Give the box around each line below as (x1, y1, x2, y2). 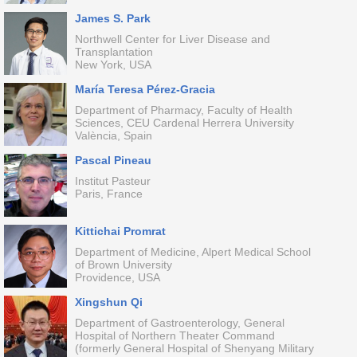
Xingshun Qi (74, 296, 143, 308)
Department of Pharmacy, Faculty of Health (74, 104, 292, 116)
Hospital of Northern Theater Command (74, 329, 275, 342)
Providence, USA (74, 271, 160, 284)
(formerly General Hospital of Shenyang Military (74, 342, 314, 355)
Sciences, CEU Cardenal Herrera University (74, 116, 294, 129)
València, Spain (74, 129, 152, 142)
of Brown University (74, 258, 172, 271)
